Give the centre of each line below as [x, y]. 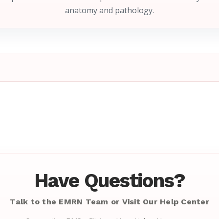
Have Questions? [109, 181]
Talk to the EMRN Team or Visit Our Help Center [109, 202]
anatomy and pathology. [109, 11]
